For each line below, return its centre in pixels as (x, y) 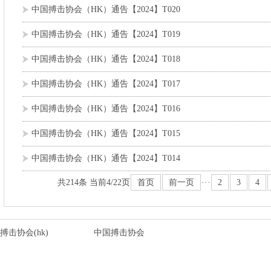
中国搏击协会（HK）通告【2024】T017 (106, 84)
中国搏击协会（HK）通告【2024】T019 (106, 34)
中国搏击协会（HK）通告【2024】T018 (106, 59)
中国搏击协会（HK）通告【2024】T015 (106, 133)
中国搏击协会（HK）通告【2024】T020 (106, 9)
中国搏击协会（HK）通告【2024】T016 (106, 109)
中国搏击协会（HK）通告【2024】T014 (106, 158)
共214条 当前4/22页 (93, 182)
